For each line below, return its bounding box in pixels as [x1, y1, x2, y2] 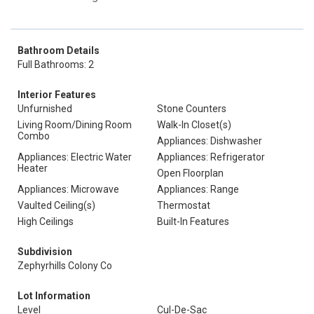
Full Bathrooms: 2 [18, 59, 94, 70]
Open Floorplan [157, 168, 224, 179]
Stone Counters [157, 103, 226, 114]
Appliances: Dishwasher [157, 135, 262, 146]
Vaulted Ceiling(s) [18, 200, 95, 211]
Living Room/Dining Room [18, 119, 132, 130]
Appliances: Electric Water [18, 151, 132, 163]
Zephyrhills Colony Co [18, 260, 112, 271]
